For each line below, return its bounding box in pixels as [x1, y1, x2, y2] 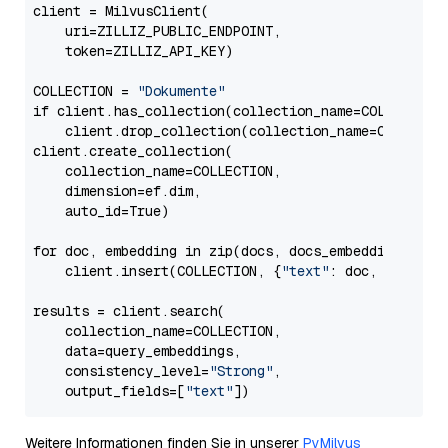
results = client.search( [33, 302, 225, 320]
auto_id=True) [33, 202, 169, 220]
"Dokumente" [137, 82, 225, 100]
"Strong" [209, 362, 273, 380]
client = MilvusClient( [33, 2, 209, 20]
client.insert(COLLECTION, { [33, 262, 281, 280]
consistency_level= [33, 362, 209, 380]
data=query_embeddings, [33, 342, 241, 360]
